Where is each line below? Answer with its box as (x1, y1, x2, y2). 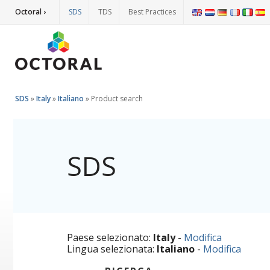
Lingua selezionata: (67, 242, 157, 256)
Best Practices (128, 7, 176, 17)
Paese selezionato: (67, 231, 153, 244)
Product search (91, 93, 143, 104)
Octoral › (15, 7, 46, 17)
